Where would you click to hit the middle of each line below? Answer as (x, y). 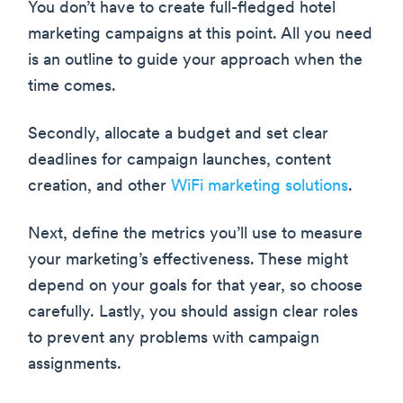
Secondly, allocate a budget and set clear (178, 134)
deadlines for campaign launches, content (179, 160)
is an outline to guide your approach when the (195, 60)
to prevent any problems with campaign (174, 338)
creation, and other (99, 186)
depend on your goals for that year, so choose (195, 286)
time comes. (72, 86)
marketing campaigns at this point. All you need (200, 34)
